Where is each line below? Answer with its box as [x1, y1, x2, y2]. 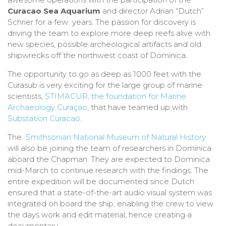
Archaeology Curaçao [8, 102, 87, 112]
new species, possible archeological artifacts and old [8, 39, 201, 49]
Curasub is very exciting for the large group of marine [8, 80, 202, 90]
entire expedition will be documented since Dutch [8, 177, 194, 187]
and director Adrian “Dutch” [100, 6, 204, 16]
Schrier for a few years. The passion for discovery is [8, 17, 196, 27]
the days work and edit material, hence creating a [8, 210, 192, 220]
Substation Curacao [8, 114, 80, 124]
